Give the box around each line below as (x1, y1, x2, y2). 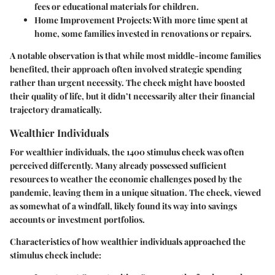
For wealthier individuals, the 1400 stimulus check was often (10, 145, 244, 158)
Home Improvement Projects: (34, 14, 152, 26)
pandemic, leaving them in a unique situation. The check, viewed (10, 186, 261, 198)
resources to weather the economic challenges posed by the (10, 172, 242, 185)
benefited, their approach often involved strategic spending (10, 63, 242, 75)
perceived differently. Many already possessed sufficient (10, 159, 227, 171)
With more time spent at (152, 14, 248, 26)
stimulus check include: (10, 249, 101, 261)
